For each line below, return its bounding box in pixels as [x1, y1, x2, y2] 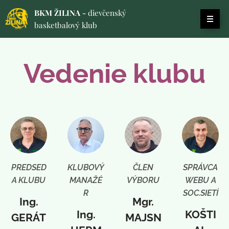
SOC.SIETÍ [182, 188, 218, 198]
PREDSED [11, 163, 47, 172]
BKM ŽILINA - [34, 8, 88, 18]
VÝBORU [127, 175, 159, 185]
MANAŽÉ [70, 175, 102, 185]
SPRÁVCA [183, 163, 218, 172]
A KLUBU [12, 175, 45, 185]
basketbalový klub [34, 20, 97, 30]
